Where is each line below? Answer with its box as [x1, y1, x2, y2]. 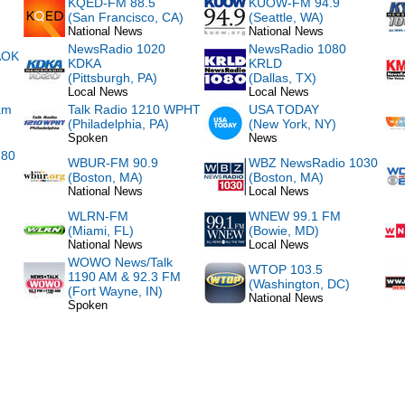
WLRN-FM [68, 209, 128, 223]
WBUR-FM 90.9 [68, 155, 158, 170]
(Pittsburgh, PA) [68, 71, 157, 85]
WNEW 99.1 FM [249, 209, 341, 223]
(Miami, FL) [68, 223, 134, 238]
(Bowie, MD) [249, 223, 319, 238]
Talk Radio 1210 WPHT [68, 102, 201, 117]
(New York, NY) [249, 117, 336, 131]
